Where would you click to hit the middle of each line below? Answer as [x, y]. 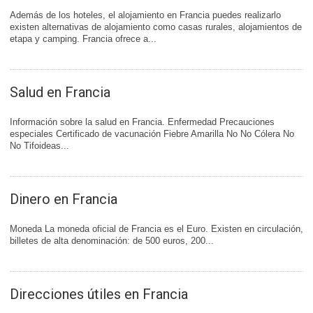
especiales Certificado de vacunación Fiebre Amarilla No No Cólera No [152, 134]
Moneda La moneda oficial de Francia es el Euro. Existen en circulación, [156, 229]
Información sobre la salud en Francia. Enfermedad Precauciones [142, 122]
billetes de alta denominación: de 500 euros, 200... [112, 241]
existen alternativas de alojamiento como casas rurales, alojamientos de [156, 27]
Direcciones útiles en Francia [99, 294]
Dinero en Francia [64, 199]
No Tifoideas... [39, 146]
